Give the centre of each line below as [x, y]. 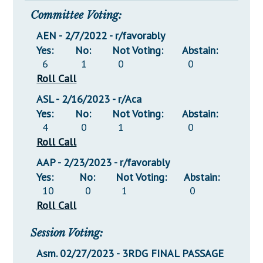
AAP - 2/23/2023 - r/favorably [103, 163]
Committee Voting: [76, 16]
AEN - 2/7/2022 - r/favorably [101, 36]
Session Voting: [67, 233]
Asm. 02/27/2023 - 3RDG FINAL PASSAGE [130, 254]
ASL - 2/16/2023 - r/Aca [89, 99]
